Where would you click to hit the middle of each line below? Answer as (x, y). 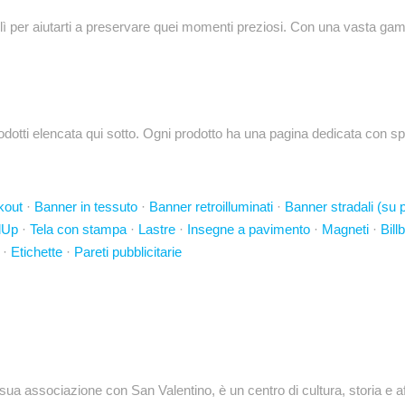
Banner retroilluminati (211, 207)
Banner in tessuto (86, 207)
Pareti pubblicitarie (128, 252)
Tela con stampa (78, 229)
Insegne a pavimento (249, 229)
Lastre (157, 229)
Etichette (37, 252)
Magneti (345, 229)
